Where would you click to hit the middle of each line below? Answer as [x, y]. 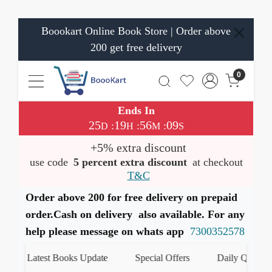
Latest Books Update [59, 258]
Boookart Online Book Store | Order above [136, 31]
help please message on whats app [108, 231]
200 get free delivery [136, 47]
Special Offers [154, 258]
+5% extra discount [138, 148]
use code [50, 162]
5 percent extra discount [130, 162]
